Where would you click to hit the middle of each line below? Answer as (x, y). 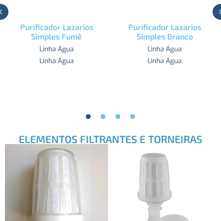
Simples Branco (165, 36)
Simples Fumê (56, 36)
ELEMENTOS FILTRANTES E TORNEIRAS (110, 139)
